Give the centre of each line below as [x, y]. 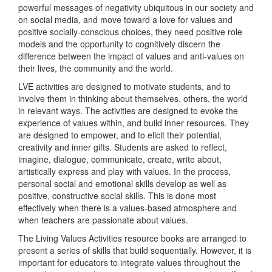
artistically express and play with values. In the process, [124, 171]
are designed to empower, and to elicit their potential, [120, 135]
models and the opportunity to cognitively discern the [119, 44]
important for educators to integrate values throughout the [129, 262]
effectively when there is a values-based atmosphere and [127, 208]
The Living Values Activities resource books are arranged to [132, 238]
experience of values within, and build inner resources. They [134, 123]
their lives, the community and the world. [96, 68]
